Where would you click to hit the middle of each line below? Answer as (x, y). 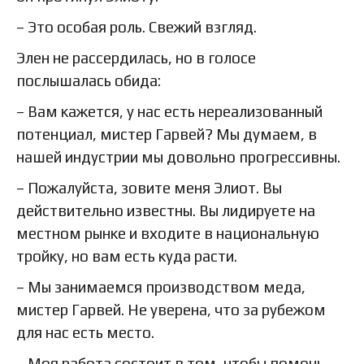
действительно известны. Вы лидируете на (166, 210)
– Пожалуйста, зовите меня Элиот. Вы (149, 187)
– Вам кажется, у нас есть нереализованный (169, 111)
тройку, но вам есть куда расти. (127, 256)
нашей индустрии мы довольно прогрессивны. (178, 156)
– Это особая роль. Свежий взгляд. (136, 26)
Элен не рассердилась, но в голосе (136, 57)
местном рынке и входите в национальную (168, 233)
